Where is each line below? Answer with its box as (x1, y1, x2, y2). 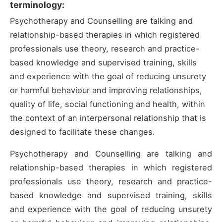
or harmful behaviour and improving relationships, (10, 85, 202, 96)
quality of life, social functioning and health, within (10, 99, 205, 110)
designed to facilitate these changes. (10, 127, 155, 137)
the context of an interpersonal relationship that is (10, 113, 206, 123)
